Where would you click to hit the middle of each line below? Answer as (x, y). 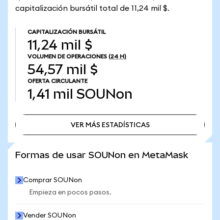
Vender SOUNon (50, 216)
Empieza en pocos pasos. (70, 192)
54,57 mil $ (63, 69)
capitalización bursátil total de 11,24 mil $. (92, 8)
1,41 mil (50, 94)
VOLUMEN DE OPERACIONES (67, 56)
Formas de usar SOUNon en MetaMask (102, 155)
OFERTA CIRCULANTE (57, 81)
